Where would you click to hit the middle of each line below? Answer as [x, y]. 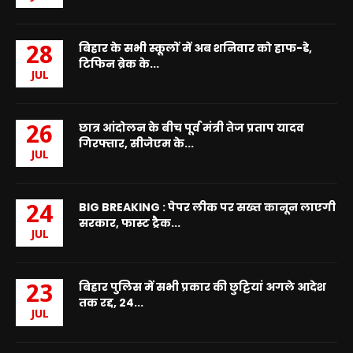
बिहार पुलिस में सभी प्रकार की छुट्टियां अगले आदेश [203, 287]
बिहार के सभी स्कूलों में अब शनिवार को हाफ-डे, [195, 48]
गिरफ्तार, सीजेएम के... [136, 144]
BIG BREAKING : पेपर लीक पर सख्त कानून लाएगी [207, 208]
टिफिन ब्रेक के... [119, 64]
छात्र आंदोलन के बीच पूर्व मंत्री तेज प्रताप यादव [191, 128]
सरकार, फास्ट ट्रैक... [130, 223]
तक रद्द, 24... [111, 303]
